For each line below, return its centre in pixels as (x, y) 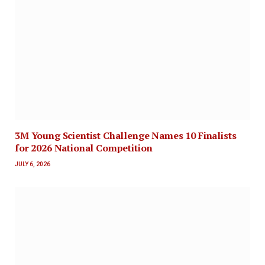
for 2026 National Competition (84, 148)
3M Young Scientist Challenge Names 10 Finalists (126, 136)
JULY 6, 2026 (33, 164)
